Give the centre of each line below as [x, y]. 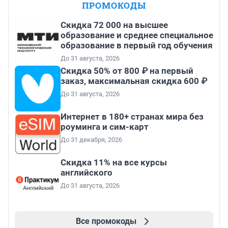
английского [87, 173]
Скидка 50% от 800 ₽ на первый [127, 71]
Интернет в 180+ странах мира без [132, 117]
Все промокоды [106, 221]
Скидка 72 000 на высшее [114, 25]
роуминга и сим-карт [105, 127]
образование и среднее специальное [137, 35]
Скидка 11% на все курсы [114, 163]
